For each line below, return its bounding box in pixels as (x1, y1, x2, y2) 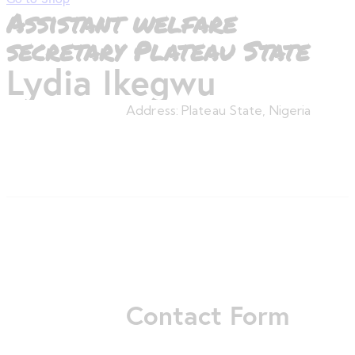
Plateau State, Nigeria (181, 101, 311, 118)
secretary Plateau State (6, 31, 309, 69)
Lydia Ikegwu (6, 58, 216, 105)
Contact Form (126, 297, 291, 332)
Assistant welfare (6, 3, 236, 41)
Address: (126, 101, 182, 118)
